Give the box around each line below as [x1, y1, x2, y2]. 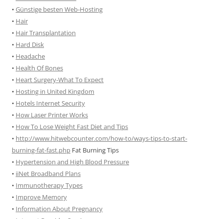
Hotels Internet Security [16, 99, 85, 108]
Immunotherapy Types [16, 181, 83, 190]
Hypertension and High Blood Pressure [16, 157, 129, 166]
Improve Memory [16, 193, 67, 201]
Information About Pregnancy [16, 204, 103, 213]
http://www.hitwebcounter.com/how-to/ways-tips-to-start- [16, 134, 187, 143]
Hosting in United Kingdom [16, 87, 94, 96]
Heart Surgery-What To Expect [16, 75, 104, 84]
